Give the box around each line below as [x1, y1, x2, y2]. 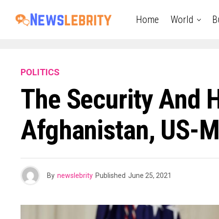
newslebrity [57, 172, 93, 179]
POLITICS [21, 67, 60, 77]
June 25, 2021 [128, 172, 172, 179]
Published [95, 172, 126, 179]
